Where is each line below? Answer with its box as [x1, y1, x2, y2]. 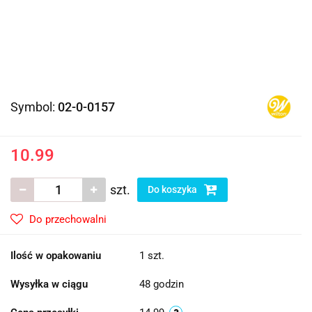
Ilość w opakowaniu [10, 249, 101, 263]
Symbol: [10, 100, 58, 115]
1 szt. [139, 249, 164, 263]
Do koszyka [148, 184, 199, 196]
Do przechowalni [29, 213, 107, 226]
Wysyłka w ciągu [10, 278, 88, 291]
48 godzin [139, 278, 184, 291]
